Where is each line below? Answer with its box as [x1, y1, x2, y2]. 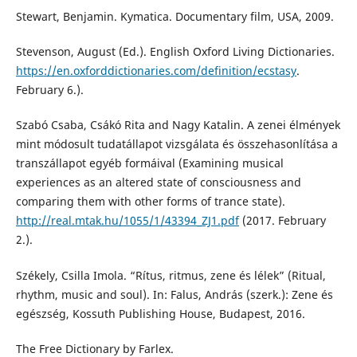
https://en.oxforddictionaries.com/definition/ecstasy [15, 63, 296, 79]
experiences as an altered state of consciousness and [15, 175, 301, 190]
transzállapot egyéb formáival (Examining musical [15, 155, 284, 171]
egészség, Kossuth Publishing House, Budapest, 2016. [15, 305, 305, 321]
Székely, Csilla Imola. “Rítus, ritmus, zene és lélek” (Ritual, [15, 267, 326, 283]
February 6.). [15, 82, 84, 98]
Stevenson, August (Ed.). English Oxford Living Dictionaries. [15, 44, 335, 60]
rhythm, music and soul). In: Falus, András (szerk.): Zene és [15, 286, 333, 302]
